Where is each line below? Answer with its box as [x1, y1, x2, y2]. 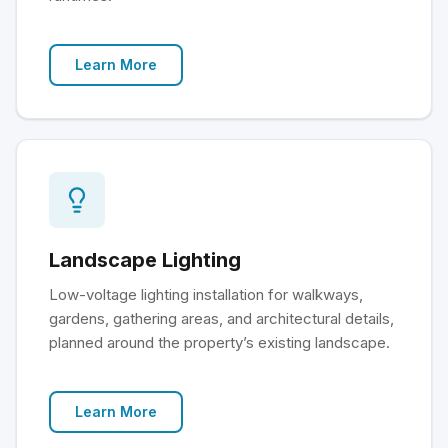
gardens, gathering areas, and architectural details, [49, 309, 394, 328]
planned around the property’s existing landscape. [49, 333, 390, 352]
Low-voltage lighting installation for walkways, [49, 285, 363, 304]
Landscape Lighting [49, 248, 241, 272]
